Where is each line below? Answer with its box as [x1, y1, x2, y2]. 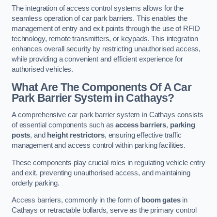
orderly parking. [12, 179, 60, 187]
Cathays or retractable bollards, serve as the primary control [12, 206, 197, 215]
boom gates [141, 196, 181, 204]
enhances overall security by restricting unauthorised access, [12, 45, 201, 53]
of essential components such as [12, 121, 116, 129]
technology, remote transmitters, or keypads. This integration [12, 35, 199, 43]
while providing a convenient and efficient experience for [12, 55, 183, 63]
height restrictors [47, 131, 105, 139]
